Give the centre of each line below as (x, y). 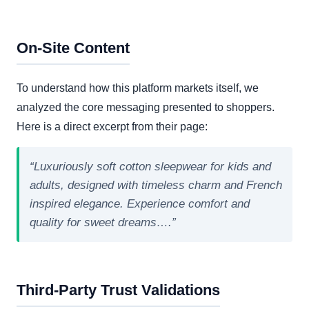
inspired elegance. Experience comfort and (140, 204)
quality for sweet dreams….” (103, 223)
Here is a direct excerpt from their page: (112, 127)
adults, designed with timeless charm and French (156, 186)
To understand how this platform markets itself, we (138, 88)
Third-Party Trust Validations (118, 290)
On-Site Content (73, 48)
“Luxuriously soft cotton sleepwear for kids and (150, 167)
